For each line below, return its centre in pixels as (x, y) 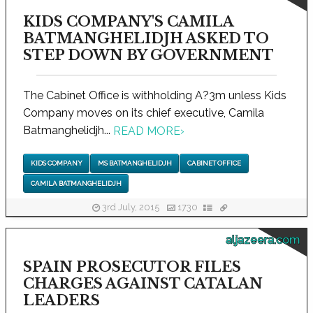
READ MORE (147, 131)
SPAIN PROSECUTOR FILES (132, 267)
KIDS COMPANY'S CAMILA (128, 21)
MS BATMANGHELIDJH (134, 163)
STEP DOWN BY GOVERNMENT (148, 55)
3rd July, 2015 (130, 208)
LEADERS (61, 300)
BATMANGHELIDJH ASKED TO (146, 38)
